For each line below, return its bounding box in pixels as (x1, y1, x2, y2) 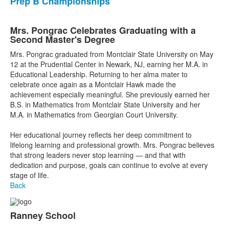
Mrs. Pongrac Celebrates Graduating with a (10, 23, 196, 37)
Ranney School (10, 208, 76, 222)
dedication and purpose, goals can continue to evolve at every (10, 159, 208, 170)
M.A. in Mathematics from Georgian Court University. (10, 109, 178, 120)
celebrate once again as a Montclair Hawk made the (10, 79, 176, 89)
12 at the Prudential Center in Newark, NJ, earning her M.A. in (10, 59, 208, 69)
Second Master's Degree (10, 32, 115, 46)
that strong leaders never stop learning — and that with (10, 149, 186, 160)
